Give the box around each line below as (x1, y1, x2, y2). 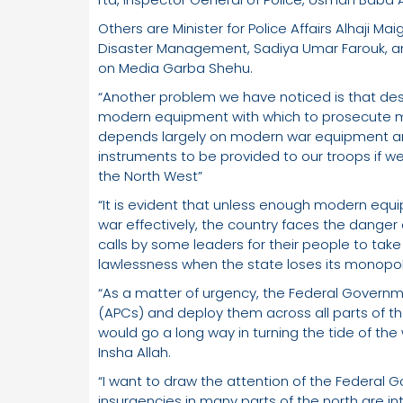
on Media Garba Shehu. (98, 58, 253, 78)
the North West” (98, 166, 202, 186)
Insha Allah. (98, 343, 171, 363)
